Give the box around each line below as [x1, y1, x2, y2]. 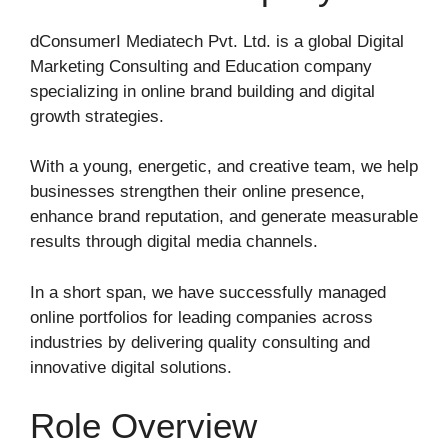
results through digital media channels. [30, 232, 318, 251]
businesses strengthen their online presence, [30, 182, 365, 201]
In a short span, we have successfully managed [30, 282, 386, 302]
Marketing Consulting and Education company [30, 56, 372, 76]
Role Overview [30, 406, 257, 445]
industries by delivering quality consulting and [30, 332, 370, 352]
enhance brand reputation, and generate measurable [30, 207, 418, 226]
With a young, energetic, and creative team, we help [30, 157, 418, 176]
